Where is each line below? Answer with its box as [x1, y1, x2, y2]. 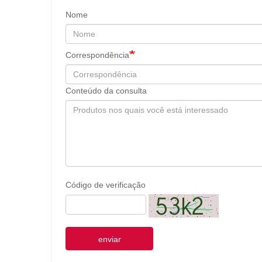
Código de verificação [65, 180, 146, 189]
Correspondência [65, 50, 129, 60]
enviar [98, 234, 121, 244]
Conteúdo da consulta [65, 85, 147, 95]
